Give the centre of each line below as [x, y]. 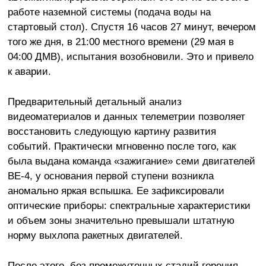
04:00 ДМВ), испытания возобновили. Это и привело [130, 57]
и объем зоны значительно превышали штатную [121, 221]
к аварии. [29, 72]
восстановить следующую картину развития [112, 132]
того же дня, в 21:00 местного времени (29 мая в [121, 42]
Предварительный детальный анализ [94, 102]
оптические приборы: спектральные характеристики [129, 206]
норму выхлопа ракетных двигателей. [95, 235]
